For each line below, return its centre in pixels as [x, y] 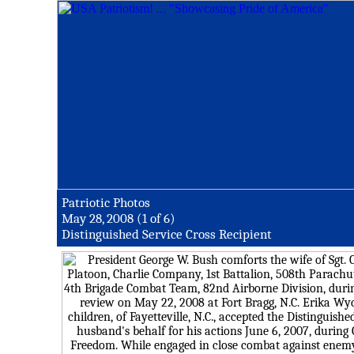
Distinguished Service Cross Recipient [167, 234]
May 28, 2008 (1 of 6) [119, 218]
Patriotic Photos [106, 202]
